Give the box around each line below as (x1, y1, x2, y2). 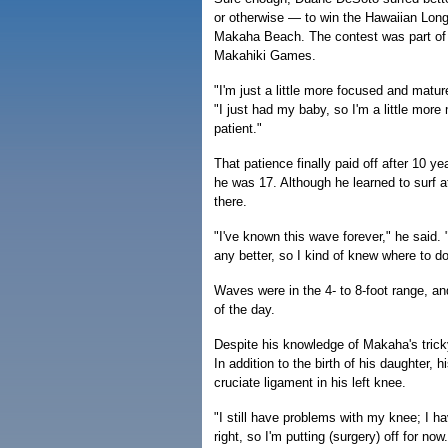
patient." (214, 121, 262, 136)
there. (214, 194, 247, 209)
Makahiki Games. (214, 48, 316, 63)
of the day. (214, 302, 275, 317)
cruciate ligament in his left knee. (214, 375, 406, 390)
